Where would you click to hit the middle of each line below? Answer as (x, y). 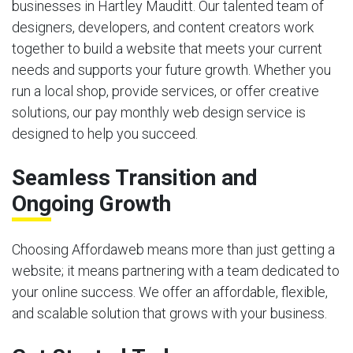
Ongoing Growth (91, 203)
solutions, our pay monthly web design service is (159, 112)
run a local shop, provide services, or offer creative (165, 91)
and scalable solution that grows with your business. (169, 313)
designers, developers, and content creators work (163, 27)
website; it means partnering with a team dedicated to (176, 270)
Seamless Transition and (135, 177)
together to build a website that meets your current (167, 48)
